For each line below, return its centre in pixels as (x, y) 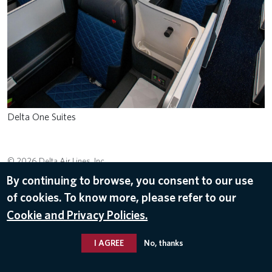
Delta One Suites (42, 117)
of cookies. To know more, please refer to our (122, 197)
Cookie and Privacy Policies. (77, 215)
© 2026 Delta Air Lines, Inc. (57, 161)
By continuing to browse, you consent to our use (130, 180)
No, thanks (163, 243)
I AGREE (109, 243)
